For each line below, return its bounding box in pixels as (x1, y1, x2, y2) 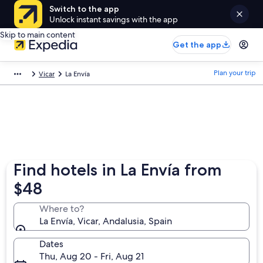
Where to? (39, 203, 85, 215)
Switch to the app (49, 4, 119, 14)
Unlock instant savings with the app (49, 14, 178, 25)
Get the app (173, 39, 221, 50)
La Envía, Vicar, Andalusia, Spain (39, 215, 173, 227)
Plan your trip (214, 68, 256, 77)
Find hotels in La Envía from (14, 160, 222, 180)
